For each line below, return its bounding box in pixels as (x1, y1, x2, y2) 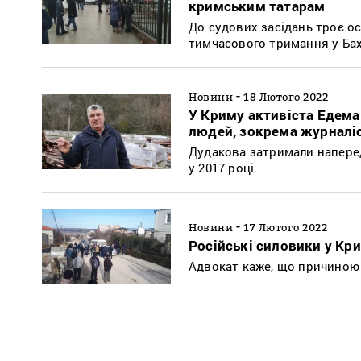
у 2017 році (189, 160, 255, 176)
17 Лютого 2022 (243, 221, 327, 234)
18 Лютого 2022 (243, 90, 328, 104)
